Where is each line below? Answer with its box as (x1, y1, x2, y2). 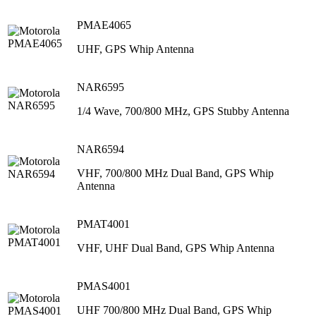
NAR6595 (77, 80, 124, 93)
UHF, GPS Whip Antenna (77, 42, 194, 55)
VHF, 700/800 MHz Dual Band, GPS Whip (77, 166, 274, 179)
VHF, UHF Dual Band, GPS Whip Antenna (77, 241, 274, 254)
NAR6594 (77, 142, 124, 155)
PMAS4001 (77, 279, 130, 292)
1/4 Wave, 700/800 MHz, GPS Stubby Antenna (77, 104, 289, 117)
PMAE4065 (77, 18, 131, 31)
